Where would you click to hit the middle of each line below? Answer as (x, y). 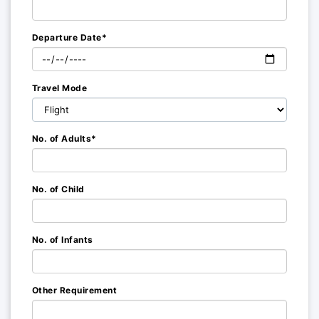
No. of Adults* (64, 138)
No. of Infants (63, 240)
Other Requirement (75, 290)
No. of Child (58, 189)
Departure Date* (70, 37)
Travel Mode (60, 88)
